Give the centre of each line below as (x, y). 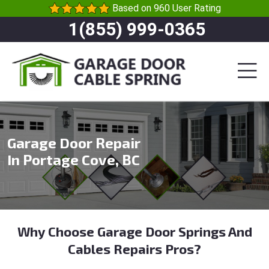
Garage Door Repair (74, 143)
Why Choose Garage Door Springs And (134, 231)
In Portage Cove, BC (74, 159)
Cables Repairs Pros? (134, 249)
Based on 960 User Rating (167, 8)
